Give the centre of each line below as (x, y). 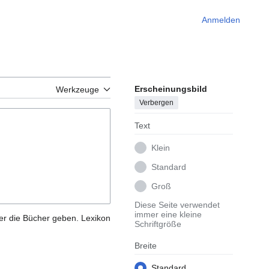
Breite (146, 246)
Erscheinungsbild (171, 89)
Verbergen (156, 103)
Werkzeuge (77, 90)
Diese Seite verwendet (177, 205)
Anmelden (221, 20)
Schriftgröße (158, 224)
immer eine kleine (168, 215)
